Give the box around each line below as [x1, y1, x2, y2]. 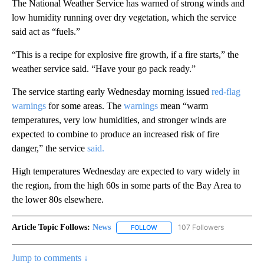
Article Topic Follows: [12, 223, 90, 232]
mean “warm [158, 101, 208, 111]
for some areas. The [46, 101, 124, 111]
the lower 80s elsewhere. [12, 194, 104, 205]
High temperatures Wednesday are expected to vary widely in [12, 166, 240, 177]
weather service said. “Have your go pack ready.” [12, 64, 196, 74]
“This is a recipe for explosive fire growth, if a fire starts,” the [12, 49, 239, 60]
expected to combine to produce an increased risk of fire [12, 129, 219, 140]
